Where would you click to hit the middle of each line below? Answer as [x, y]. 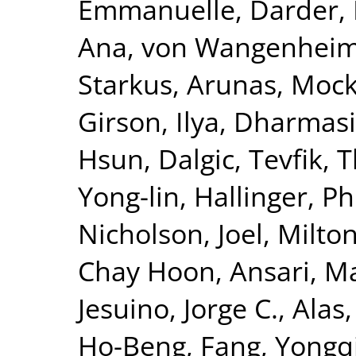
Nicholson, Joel [170, 233]
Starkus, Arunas [177, 83]
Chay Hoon [147, 270]
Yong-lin [129, 195]
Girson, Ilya [149, 121]
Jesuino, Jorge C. [178, 308]
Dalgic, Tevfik [240, 158]
